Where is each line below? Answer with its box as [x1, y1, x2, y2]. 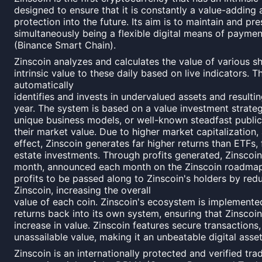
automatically [14, 79, 74, 91]
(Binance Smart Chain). [14, 39, 116, 51]
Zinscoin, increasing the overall [14, 184, 151, 196]
